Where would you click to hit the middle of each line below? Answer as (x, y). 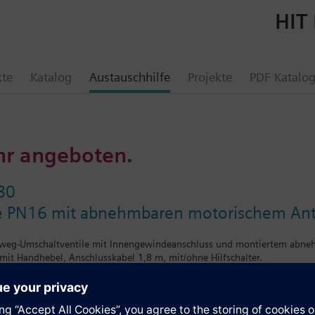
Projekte (210, 77)
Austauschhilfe (130, 77)
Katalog (51, 77)
